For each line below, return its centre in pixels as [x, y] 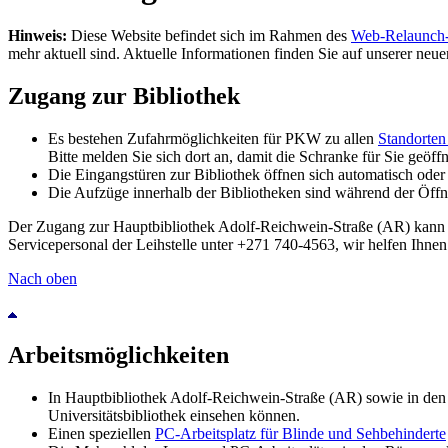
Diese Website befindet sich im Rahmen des [209, 36]
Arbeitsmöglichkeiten [118, 354]
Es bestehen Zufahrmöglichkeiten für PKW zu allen [213, 138]
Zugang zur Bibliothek [124, 95]
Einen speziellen [101, 433]
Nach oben [42, 278]
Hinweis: [37, 36]
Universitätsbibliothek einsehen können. [174, 415]
